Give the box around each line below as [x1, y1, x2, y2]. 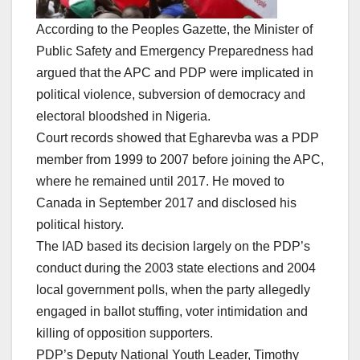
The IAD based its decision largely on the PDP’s [36, 239, 310, 253]
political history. [36, 217, 124, 231]
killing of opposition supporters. [36, 325, 213, 340]
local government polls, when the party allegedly [36, 282, 310, 297]
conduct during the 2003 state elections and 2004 [36, 260, 316, 275]
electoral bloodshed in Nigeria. [36, 108, 211, 123]
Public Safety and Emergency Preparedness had [36, 43, 313, 58]
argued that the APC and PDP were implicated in [36, 65, 313, 80]
